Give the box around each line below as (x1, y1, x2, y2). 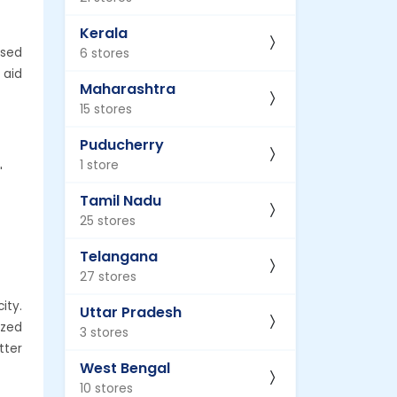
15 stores (80, 99, 132, 118)
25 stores (80, 211, 136, 230)
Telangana (80, 245, 158, 267)
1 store (80, 155, 119, 174)
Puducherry (80, 134, 164, 155)
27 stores (80, 267, 136, 285)
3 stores (80, 323, 128, 341)
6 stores (80, 43, 129, 62)
